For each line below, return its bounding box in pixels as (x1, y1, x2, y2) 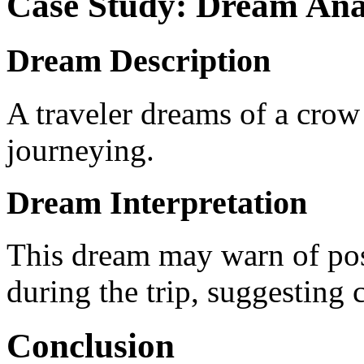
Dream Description (6, 42, 271, 80)
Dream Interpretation (6, 184, 307, 221)
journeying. (6, 132, 154, 167)
